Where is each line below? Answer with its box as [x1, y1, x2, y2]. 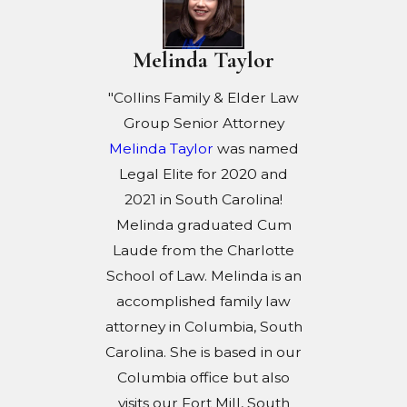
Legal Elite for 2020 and [119, 164, 288, 183]
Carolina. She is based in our [105, 342, 302, 361]
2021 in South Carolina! [124, 190, 283, 208]
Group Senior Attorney [123, 114, 284, 132]
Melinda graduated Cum [115, 215, 292, 233]
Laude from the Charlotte [113, 241, 294, 259]
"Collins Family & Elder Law [108, 88, 299, 106]
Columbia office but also [117, 368, 290, 386]
